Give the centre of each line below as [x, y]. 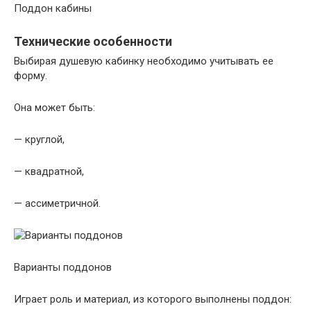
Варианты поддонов [63, 267]
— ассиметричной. [57, 203]
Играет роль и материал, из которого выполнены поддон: [153, 299]
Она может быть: [54, 108]
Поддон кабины [53, 8]
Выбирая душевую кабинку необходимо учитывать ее [144, 61]
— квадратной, [49, 171]
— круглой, [39, 140]
